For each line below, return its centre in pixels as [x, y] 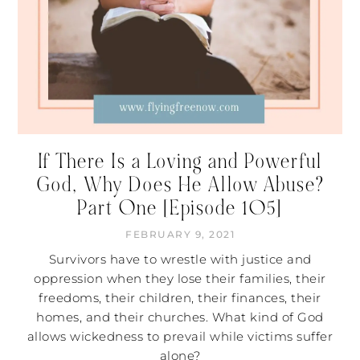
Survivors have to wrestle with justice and [180, 259]
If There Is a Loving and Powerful [180, 161]
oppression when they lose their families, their [180, 278]
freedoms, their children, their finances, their [180, 297]
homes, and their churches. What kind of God [180, 317]
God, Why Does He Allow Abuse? [180, 184]
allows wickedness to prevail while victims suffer [180, 336]
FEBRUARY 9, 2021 [180, 234]
